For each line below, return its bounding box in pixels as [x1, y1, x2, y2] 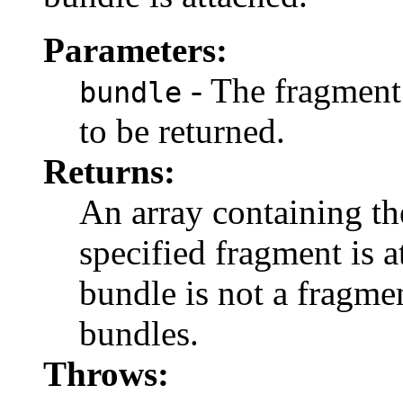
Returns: [43, 152, 175, 192]
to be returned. [79, 112, 285, 151]
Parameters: [43, 31, 228, 70]
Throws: [43, 354, 169, 394]
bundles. [79, 314, 199, 354]
